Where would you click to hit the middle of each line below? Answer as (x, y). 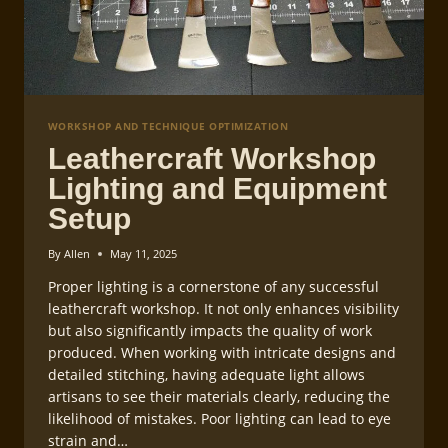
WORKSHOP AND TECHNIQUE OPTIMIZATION (168, 127)
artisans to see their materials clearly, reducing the (219, 397)
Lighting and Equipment (217, 189)
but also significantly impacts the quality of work (210, 331)
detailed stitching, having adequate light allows (206, 375)
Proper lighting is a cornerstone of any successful (213, 287)
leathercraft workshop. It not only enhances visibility (223, 309)
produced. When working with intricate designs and (222, 353)
